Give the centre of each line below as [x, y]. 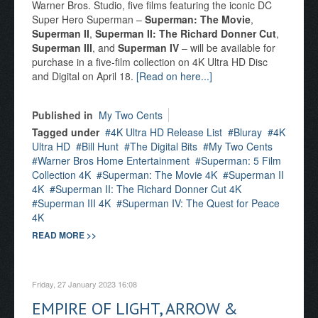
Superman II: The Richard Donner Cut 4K [148, 189]
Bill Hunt [100, 146]
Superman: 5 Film [241, 160]
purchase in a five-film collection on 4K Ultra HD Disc [150, 62]
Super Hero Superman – [88, 19]
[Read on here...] [174, 76]
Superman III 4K [74, 203]
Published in [62, 115]
